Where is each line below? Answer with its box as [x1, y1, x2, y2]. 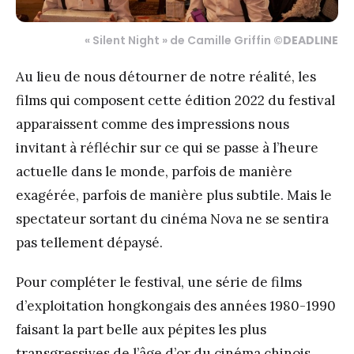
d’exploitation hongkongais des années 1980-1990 [16, 296, 336, 314]
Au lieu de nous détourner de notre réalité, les [16, 67, 316, 85]
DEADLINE [283, 32, 338, 48]
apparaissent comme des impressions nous [16, 115, 289, 133]
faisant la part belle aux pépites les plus [16, 320, 266, 338]
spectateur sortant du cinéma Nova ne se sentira [16, 209, 329, 228]
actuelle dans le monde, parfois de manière [16, 162, 292, 180]
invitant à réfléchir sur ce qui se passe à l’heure [16, 138, 318, 156]
